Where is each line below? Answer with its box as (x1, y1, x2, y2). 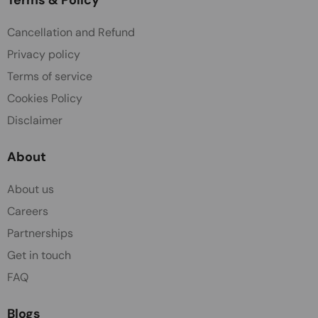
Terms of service (7, 68, 92, 84)
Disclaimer (7, 112, 62, 128)
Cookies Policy (7, 90, 82, 106)
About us (7, 181, 54, 197)
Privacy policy (7, 46, 80, 62)
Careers (7, 203, 48, 219)
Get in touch (7, 247, 71, 263)
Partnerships (7, 225, 73, 241)
